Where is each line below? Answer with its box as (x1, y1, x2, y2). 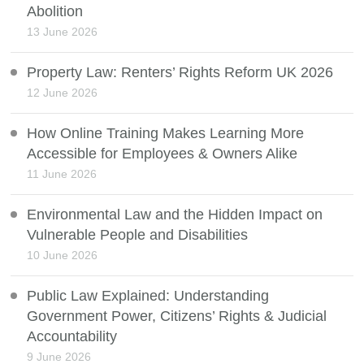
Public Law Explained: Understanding (27, 288, 270, 305)
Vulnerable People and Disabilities (27, 227, 249, 244)
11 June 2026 (27, 167, 97, 181)
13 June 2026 (27, 25, 98, 39)
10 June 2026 (27, 249, 98, 262)
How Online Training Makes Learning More (27, 125, 305, 142)
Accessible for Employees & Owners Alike (27, 145, 298, 162)
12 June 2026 (27, 86, 98, 100)
